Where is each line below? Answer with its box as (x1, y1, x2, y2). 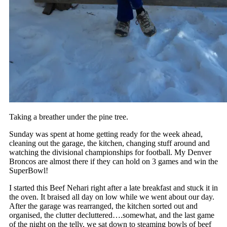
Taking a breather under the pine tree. (9, 112, 128, 122)
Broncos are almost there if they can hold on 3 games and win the (9, 157, 218, 166)
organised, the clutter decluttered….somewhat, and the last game (9, 211, 214, 220)
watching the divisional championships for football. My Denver (9, 148, 211, 157)
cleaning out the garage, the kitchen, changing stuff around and (9, 139, 210, 148)
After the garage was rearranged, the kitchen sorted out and (9, 202, 198, 211)
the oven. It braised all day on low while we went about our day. (9, 193, 214, 202)
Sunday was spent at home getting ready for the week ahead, (9, 130, 203, 139)
